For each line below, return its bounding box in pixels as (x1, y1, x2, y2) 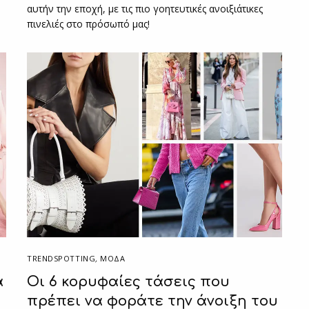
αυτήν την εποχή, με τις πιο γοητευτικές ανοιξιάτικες (27, 1, 263, 15)
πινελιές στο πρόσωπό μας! (27, 17, 150, 30)
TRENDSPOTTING (27, 252, 96, 263)
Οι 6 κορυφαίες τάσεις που (27, 273, 230, 290)
